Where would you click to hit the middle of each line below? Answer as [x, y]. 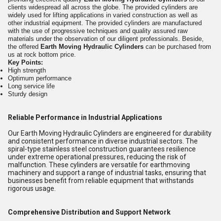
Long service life [31, 86]
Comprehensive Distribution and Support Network [89, 212]
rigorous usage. [32, 188]
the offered [24, 47]
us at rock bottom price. [42, 55]
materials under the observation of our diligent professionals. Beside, [106, 39]
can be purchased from [177, 47]
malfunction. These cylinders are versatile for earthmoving [99, 165]
